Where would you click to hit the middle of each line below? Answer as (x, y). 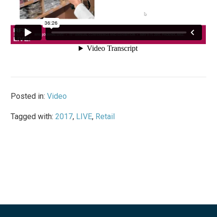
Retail (105, 116)
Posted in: (29, 96)
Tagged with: (33, 116)
